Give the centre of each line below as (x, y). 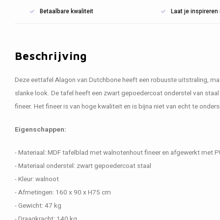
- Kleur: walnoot (37, 179)
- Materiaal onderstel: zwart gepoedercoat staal (83, 166)
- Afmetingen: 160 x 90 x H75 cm (63, 192)
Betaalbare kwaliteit (67, 11)
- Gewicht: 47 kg (38, 206)
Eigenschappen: (41, 130)
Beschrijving (51, 56)
